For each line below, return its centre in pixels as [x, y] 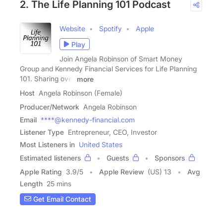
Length [31, 183]
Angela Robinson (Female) [81, 93]
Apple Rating [41, 171]
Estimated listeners [50, 158]
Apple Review [121, 171]
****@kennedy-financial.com [88, 119]
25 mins [59, 183]
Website [72, 29]
